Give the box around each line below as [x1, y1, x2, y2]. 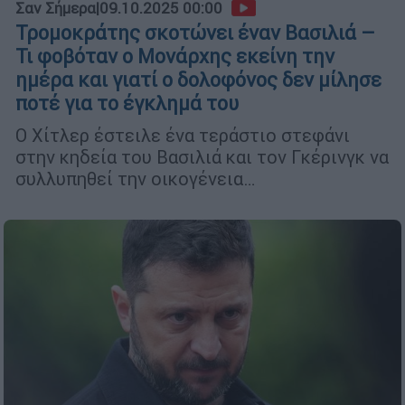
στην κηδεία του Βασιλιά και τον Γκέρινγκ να [15, 146, 389, 169]
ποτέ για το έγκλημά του [15, 91, 239, 117]
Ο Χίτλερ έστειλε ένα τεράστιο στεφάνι [15, 124, 350, 147]
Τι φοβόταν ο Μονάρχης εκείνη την [15, 44, 334, 70]
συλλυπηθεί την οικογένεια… [15, 167, 256, 191]
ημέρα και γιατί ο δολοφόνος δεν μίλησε [15, 68, 381, 93]
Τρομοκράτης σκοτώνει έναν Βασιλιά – [15, 21, 375, 46]
